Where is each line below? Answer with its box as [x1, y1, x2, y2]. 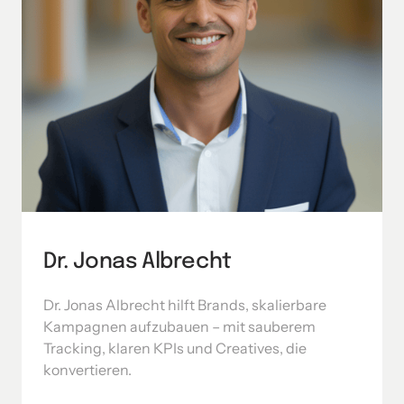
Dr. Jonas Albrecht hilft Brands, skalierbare [43, 295, 326, 314]
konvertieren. [43, 360, 132, 379]
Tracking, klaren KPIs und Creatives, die [43, 338, 307, 357]
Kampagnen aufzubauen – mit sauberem [43, 317, 316, 335]
